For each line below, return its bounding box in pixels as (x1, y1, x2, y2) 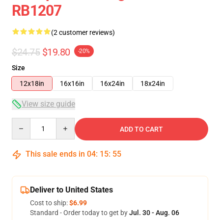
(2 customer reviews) (51, 28, 115, 36)
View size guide (22, 99, 75, 109)
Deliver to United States (30, 185, 113, 194)
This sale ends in (24, 149, 87, 159)
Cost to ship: (30, 199, 69, 207)
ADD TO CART (120, 125, 163, 133)
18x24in (140, 80, 165, 87)
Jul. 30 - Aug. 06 (129, 209, 179, 217)
